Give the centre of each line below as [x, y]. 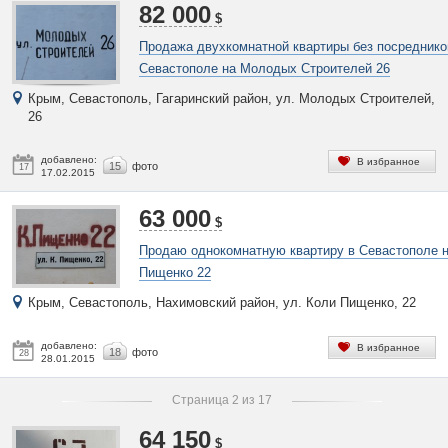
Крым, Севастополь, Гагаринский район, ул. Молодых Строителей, [231, 98]
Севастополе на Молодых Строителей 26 [264, 68]
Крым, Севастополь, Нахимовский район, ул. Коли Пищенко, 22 [222, 302]
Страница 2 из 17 [221, 400]
